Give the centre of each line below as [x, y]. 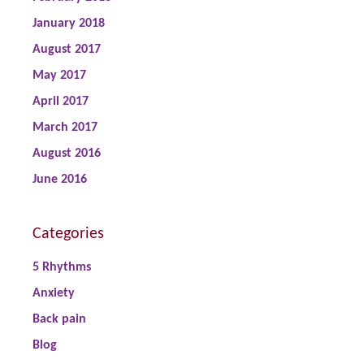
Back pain [59, 319]
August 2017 [67, 50]
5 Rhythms [62, 267]
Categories [68, 234]
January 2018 [69, 24]
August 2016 [67, 154]
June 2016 [60, 180]
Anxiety [54, 293]
